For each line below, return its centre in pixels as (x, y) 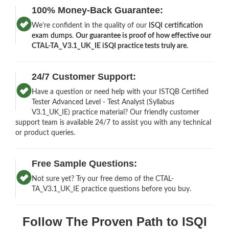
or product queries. (45, 133)
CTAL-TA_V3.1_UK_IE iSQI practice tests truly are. (110, 46)
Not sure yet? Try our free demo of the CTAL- (103, 179)
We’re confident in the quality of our (90, 25)
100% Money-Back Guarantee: (98, 10)
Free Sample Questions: (85, 163)
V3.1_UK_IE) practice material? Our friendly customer (116, 112)
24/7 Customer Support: (84, 76)
